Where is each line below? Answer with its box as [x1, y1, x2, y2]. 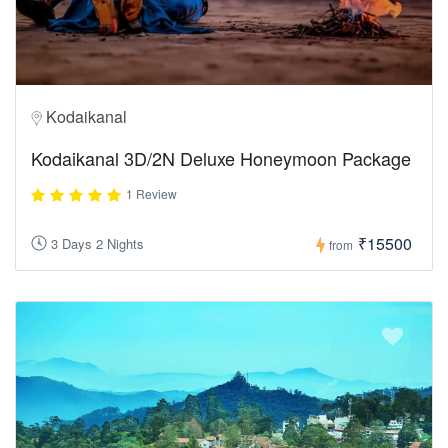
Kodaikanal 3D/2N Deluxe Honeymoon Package [31, 144, 411, 171]
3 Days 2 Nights [51, 234, 144, 254]
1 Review [126, 184, 177, 202]
